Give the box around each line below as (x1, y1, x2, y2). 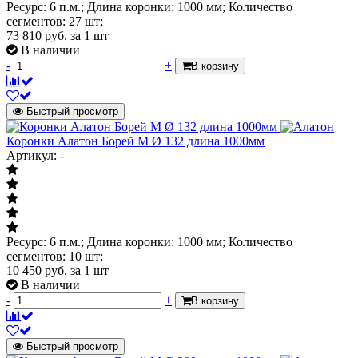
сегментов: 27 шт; (6, 14, 103, 28)
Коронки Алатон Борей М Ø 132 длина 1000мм (6, 133, 265, 148)
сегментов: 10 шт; (6, 249, 103, 263)
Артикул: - (6, 148, 64, 162)
